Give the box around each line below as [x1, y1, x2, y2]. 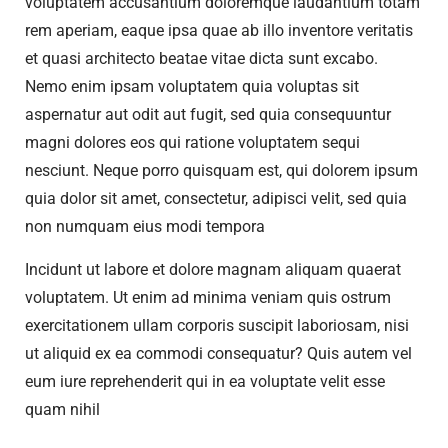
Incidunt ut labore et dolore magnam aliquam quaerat [25, 260, 401, 280]
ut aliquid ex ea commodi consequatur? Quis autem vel [25, 344, 412, 364]
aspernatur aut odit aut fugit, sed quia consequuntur [25, 105, 391, 125]
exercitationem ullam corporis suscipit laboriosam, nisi [25, 316, 409, 336]
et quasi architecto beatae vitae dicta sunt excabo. [25, 49, 378, 69]
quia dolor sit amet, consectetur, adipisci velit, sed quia [25, 189, 407, 209]
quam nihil [25, 400, 100, 420]
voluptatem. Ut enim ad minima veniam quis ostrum [25, 288, 391, 308]
